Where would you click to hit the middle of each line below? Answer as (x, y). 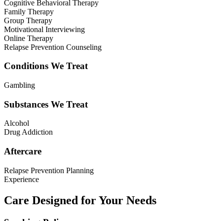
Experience (21, 179)
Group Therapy (28, 20)
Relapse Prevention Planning (49, 170)
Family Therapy (29, 11)
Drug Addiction (28, 132)
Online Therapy (29, 38)
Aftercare (23, 151)
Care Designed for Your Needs (80, 200)
